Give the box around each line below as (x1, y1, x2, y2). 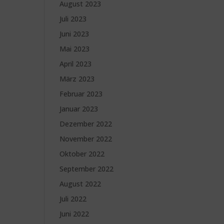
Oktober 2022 (59, 149, 105, 158)
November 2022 (59, 134, 112, 143)
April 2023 (59, 59, 92, 68)
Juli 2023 (59, 14, 87, 23)
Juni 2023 (59, 29, 89, 38)
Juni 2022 (59, 209, 89, 218)
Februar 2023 (59, 89, 103, 98)
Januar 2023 (59, 104, 98, 113)
